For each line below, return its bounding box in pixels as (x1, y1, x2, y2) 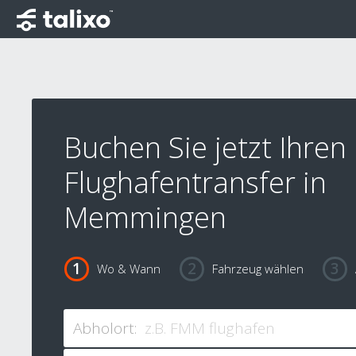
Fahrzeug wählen (211, 261, 304, 277)
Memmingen (64, 198, 226, 237)
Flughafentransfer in (64, 163, 327, 202)
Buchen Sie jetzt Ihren (64, 128, 346, 167)
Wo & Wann (96, 261, 161, 277)
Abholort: (73, 318, 137, 339)
